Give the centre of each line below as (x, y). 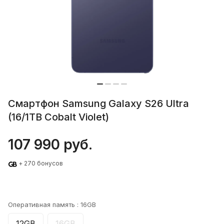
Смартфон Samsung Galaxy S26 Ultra (98, 104)
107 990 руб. (50, 145)
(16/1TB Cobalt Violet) (58, 117)
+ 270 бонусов (41, 163)
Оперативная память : (44, 204)
